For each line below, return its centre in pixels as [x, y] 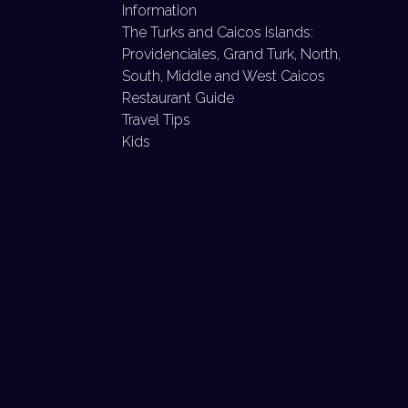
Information [159, 10]
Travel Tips [156, 120]
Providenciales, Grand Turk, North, [231, 54]
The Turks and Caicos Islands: [218, 32]
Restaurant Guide [178, 98]
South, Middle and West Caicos [224, 76]
